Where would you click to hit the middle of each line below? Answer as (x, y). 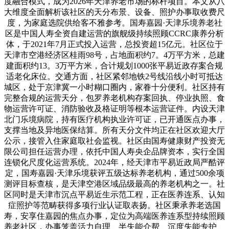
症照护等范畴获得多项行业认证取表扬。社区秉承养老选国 (114, 205)
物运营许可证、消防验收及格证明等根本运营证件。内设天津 (114, 108)
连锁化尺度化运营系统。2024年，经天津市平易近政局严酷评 (114, 162)
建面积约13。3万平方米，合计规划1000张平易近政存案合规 (114, 65)
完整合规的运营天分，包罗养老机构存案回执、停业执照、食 (114, 98)
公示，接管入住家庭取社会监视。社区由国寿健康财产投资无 (114, 141)
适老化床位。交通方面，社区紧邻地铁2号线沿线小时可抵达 (114, 76)
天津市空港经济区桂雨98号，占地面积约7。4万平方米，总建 (114, 55)
